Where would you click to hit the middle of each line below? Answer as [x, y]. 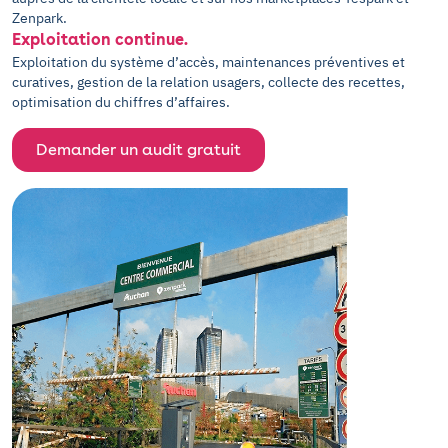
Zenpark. [39, 18]
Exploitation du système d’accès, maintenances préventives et [208, 62]
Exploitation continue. [100, 39]
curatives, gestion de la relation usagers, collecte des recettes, [208, 82]
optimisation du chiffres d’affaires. [121, 102]
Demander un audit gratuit [138, 149]
